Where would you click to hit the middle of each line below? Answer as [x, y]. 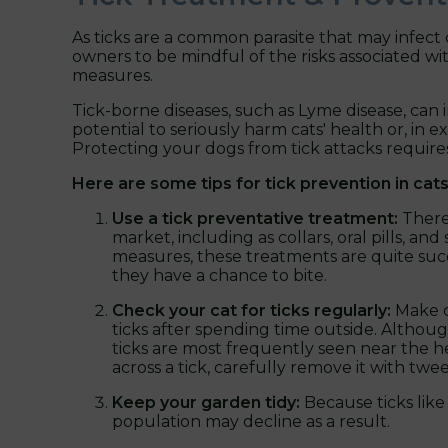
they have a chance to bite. [219, 275]
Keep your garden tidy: [208, 402]
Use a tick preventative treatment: [257, 218]
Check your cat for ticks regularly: [251, 310]
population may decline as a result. [251, 421]
